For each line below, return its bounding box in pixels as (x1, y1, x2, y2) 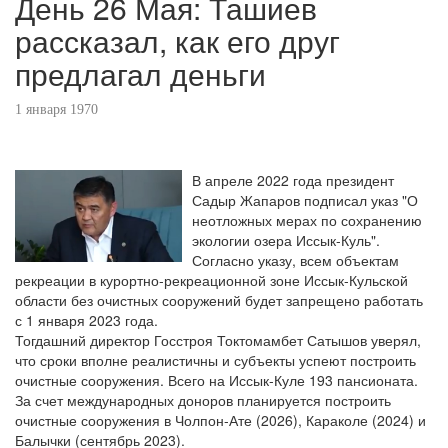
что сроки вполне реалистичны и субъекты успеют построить (15, 350, 416, 370)
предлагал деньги (15, 52, 266, 95)
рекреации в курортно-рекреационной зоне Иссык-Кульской (15, 270, 408, 290)
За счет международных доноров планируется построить (15, 390, 391, 410)
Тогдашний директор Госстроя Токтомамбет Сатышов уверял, (15, 330, 421, 350)
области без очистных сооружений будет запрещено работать (15, 290, 423, 310)
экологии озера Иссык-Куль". (192, 230, 381, 250)
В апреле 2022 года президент (192, 170, 395, 190)
